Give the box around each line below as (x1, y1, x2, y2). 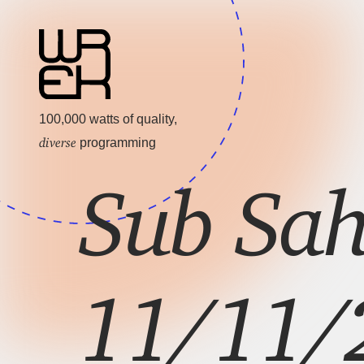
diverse (39, 134, 76, 145)
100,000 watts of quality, (39, 112, 177, 127)
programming (76, 136, 156, 150)
